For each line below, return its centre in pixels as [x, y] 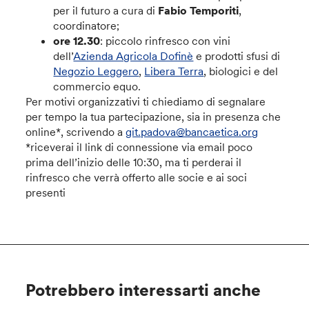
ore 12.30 [77, 41]
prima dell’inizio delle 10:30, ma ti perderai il [134, 162]
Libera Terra [174, 71]
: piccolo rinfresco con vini [166, 41]
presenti [46, 192]
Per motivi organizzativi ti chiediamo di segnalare [146, 101]
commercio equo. [97, 86]
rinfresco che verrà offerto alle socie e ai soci [137, 177]
